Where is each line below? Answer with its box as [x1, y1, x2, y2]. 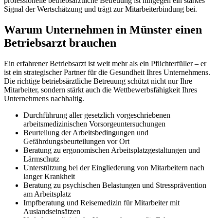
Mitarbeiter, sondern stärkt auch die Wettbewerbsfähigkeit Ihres [4, 86, 197, 94]
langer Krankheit [23, 172, 75, 181]
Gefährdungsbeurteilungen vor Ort [23, 137, 129, 146]
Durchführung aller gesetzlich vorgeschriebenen [23, 111, 170, 120]
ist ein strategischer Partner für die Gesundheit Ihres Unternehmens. [4, 68, 210, 77]
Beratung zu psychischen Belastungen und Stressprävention [23, 181, 206, 190]
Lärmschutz [23, 155, 59, 163]
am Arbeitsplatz [23, 190, 71, 199]
